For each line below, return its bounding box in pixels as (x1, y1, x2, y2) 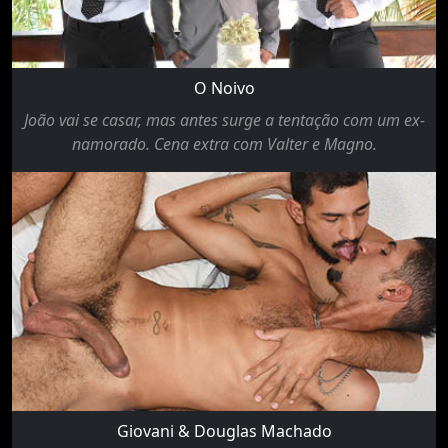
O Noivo (193, 77, 255, 100)
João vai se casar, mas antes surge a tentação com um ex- (23, 109, 425, 132)
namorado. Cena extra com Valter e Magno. (71, 133, 377, 156)
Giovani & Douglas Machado (116, 419, 332, 442)
